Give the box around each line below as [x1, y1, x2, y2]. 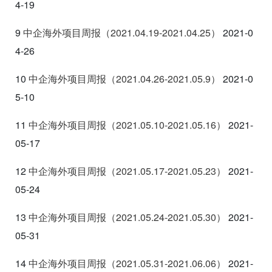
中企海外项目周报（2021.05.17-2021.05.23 [29, 163, 216, 178]
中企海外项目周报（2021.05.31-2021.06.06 [29, 256, 216, 270]
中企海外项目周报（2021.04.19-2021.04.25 [23, 25, 211, 39]
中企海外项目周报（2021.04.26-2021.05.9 [29, 71, 211, 86]
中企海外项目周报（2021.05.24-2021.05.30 [29, 209, 216, 224]
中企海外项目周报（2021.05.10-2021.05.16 [29, 117, 216, 132]
